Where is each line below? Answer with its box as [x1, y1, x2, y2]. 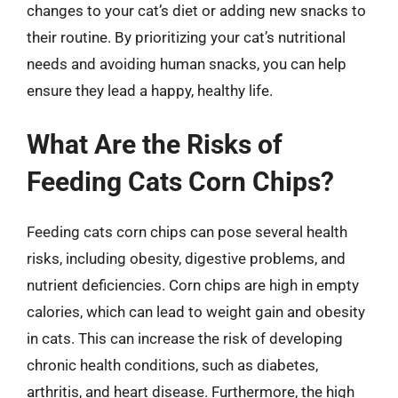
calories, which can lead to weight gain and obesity [27, 303, 365, 321]
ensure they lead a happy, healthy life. [27, 81, 273, 99]
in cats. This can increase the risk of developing [27, 330, 343, 347]
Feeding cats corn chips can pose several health [27, 223, 347, 241]
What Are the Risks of [27, 129, 283, 160]
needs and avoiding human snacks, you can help [27, 54, 346, 73]
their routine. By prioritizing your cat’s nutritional [27, 28, 346, 46]
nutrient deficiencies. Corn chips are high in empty [27, 276, 359, 294]
